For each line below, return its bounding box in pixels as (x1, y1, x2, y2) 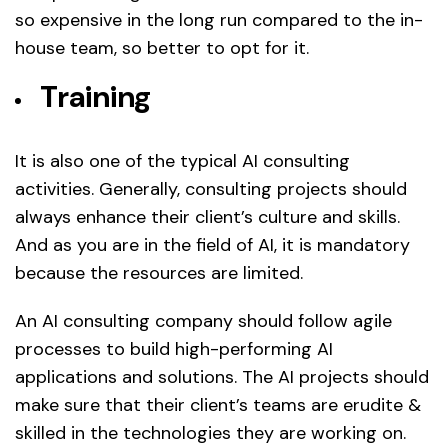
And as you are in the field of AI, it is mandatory (15, 232, 410, 257)
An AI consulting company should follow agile (15, 308, 392, 333)
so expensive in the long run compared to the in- (15, 7, 423, 32)
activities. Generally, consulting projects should (15, 176, 407, 201)
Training (40, 76, 151, 116)
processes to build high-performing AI (15, 336, 333, 361)
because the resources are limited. (15, 260, 303, 285)
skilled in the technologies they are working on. (15, 420, 406, 445)
